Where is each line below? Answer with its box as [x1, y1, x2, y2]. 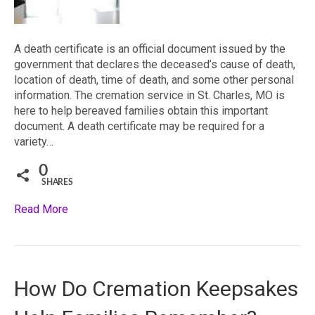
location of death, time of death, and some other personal [14, 73, 294, 86]
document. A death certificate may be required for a [14, 120, 264, 133]
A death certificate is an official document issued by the [14, 42, 285, 56]
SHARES [41, 178, 73, 187]
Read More [14, 202, 68, 216]
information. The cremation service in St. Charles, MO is [14, 89, 285, 102]
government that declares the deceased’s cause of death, [14, 58, 295, 71]
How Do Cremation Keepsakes [14, 276, 298, 301]
